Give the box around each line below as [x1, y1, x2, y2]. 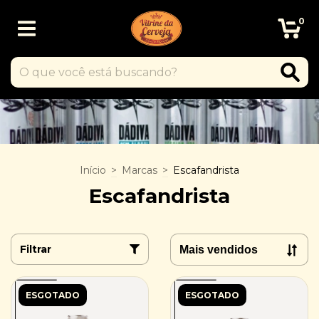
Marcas [122, 163, 157, 177]
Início [80, 163, 106, 177]
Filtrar [20, 243, 51, 256]
